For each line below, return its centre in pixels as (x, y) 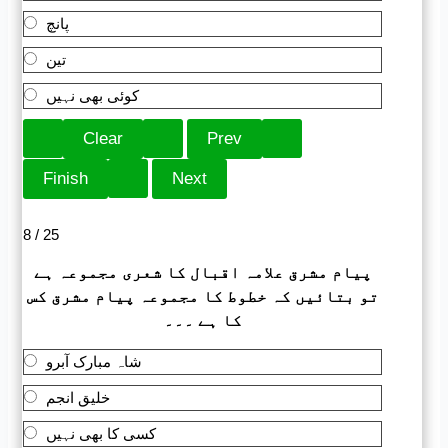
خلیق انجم (78, 398)
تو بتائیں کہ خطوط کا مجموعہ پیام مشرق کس (202, 297)
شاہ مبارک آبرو (94, 362)
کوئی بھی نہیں (93, 96)
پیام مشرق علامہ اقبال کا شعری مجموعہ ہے (202, 273)
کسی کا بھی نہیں (101, 434)
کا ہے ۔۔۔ (202, 321)
